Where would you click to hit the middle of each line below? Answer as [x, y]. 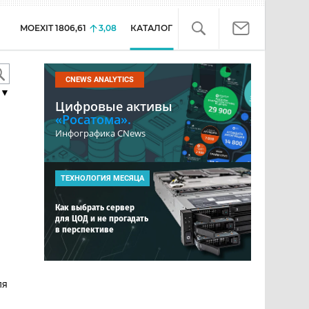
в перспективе [84, 229]
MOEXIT [37, 28]
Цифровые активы [114, 106]
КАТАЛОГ [151, 28]
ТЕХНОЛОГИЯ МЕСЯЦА [102, 178]
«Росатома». [93, 119]
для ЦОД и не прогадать [102, 218]
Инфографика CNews [100, 133]
